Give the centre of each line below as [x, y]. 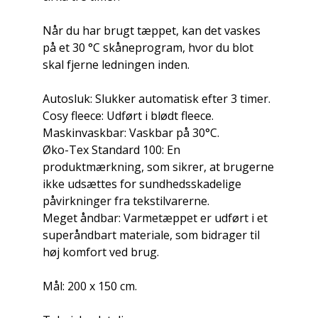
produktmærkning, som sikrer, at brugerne [158, 166]
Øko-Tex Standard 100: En [111, 149]
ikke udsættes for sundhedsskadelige [142, 183]
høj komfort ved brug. [101, 252]
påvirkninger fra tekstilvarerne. [126, 201]
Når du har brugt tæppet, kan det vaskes [152, 30]
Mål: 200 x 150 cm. [90, 286]
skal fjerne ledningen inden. [116, 64]
